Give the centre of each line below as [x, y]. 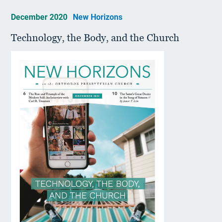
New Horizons [98, 17]
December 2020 [40, 17]
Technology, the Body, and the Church [95, 38]
